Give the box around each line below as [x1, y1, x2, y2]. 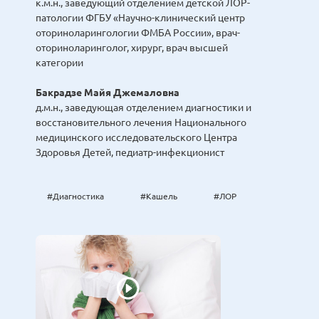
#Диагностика [47, 192, 104, 202]
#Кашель [140, 192, 177, 202]
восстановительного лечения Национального [36, 117, 246, 129]
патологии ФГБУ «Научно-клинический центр [36, 12, 245, 24]
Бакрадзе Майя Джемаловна [36, 87, 179, 99]
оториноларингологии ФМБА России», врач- [36, 27, 240, 39]
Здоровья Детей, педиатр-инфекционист [36, 147, 224, 159]
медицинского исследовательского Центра [36, 132, 237, 144]
